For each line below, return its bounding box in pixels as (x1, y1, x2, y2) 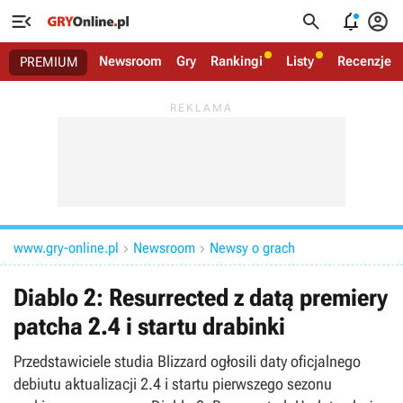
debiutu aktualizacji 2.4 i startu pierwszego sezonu (13, 374, 332, 393)
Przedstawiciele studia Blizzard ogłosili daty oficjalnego (13, 352, 361, 371)
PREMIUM (20, 54, 78, 70)
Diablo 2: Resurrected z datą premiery (13, 283, 388, 312)
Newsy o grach (210, 239, 295, 256)
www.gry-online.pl (13, 239, 119, 256)
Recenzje (337, 53, 391, 69)
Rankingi (210, 53, 263, 69)
